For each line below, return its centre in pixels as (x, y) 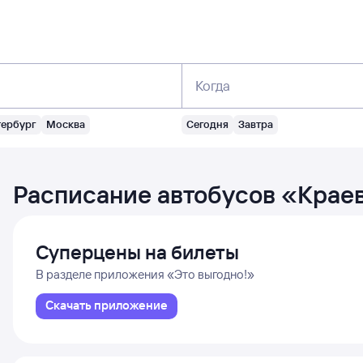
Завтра (256, 124)
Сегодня (207, 124)
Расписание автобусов (147, 194)
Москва (65, 124)
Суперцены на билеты (137, 252)
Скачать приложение (107, 305)
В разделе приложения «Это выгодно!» (145, 274)
